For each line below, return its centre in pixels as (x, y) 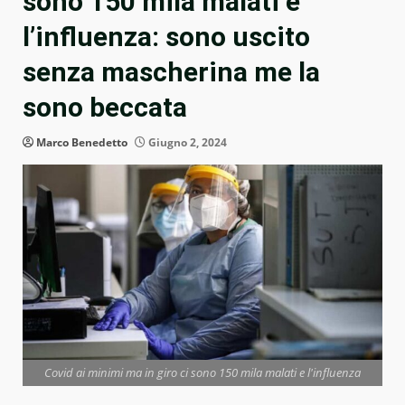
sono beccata (105, 108)
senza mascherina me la (171, 72)
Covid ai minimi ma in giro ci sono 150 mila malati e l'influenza (202, 372)
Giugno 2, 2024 (186, 143)
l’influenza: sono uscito (166, 37)
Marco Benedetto (82, 143)
